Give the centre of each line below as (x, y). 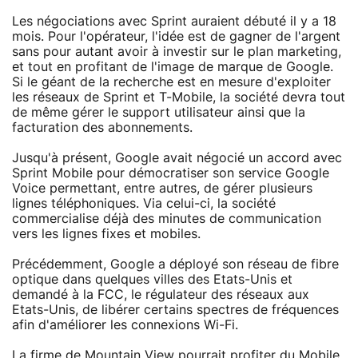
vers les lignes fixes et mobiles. (106, 234)
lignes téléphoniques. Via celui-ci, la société (144, 203)
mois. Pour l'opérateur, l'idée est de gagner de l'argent (176, 36)
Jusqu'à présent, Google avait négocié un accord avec (177, 158)
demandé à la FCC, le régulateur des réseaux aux (161, 294)
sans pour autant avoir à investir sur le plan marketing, (177, 52)
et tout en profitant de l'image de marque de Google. (173, 67)
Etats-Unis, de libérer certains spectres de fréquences (175, 310)
